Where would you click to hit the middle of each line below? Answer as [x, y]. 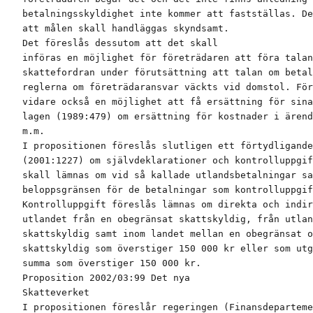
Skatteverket [56, 293]
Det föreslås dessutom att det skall [120, 43]
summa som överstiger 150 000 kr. [112, 263]
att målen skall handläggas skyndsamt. [126, 29]
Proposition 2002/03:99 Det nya [106, 278]
